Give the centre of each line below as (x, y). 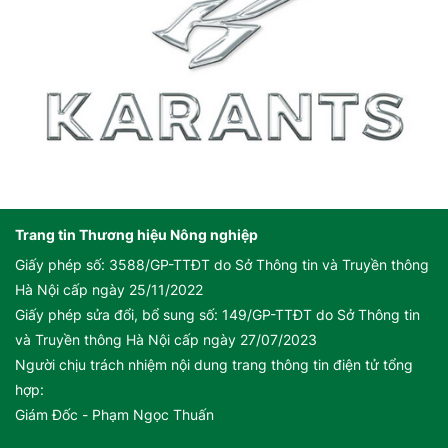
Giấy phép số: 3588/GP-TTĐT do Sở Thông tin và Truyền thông (222, 265)
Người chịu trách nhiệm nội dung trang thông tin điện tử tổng (214, 365)
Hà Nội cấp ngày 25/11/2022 (109, 290)
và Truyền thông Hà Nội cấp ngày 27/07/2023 (166, 340)
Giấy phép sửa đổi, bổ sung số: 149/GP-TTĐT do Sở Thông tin (217, 315)
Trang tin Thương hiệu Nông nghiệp (136, 235)
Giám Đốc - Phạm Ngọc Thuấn (114, 415)
